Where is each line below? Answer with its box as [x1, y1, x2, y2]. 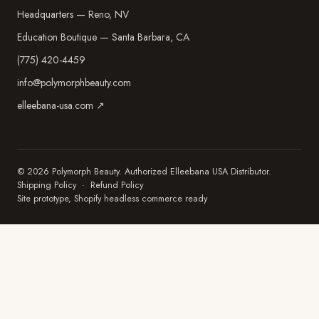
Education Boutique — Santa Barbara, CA [17, 30, 189, 44]
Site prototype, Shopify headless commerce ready [17, 192, 207, 205]
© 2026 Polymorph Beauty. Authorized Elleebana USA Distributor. [17, 165, 271, 178]
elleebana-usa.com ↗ [17, 98, 105, 113]
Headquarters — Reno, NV [17, 7, 129, 21]
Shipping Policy [17, 179, 76, 192]
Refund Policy [90, 179, 143, 192]
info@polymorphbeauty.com [17, 75, 131, 90]
